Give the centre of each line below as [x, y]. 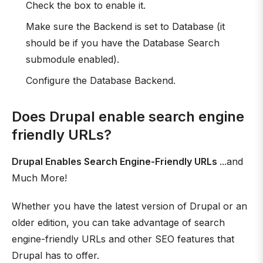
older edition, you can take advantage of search [118, 222]
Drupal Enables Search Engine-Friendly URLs [116, 161]
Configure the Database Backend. [101, 80]
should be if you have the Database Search [123, 43]
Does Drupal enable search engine [128, 117]
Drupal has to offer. [55, 255]
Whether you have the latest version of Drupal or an [129, 206]
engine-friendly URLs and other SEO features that [123, 239]
